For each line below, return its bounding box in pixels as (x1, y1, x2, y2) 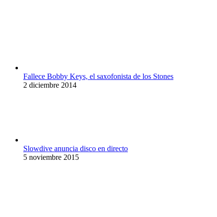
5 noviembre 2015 (23, 153, 79, 161)
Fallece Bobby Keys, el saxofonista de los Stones (23, 72, 173, 80)
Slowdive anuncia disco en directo (23, 144, 128, 153)
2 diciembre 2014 (23, 80, 77, 89)
